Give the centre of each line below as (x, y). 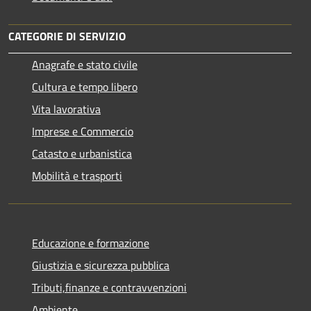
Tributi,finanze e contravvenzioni (109, 287)
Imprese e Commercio (83, 131)
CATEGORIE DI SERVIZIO (67, 36)
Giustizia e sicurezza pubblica (101, 265)
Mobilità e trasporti (77, 175)
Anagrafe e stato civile (85, 64)
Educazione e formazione (91, 243)
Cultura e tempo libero (85, 86)
